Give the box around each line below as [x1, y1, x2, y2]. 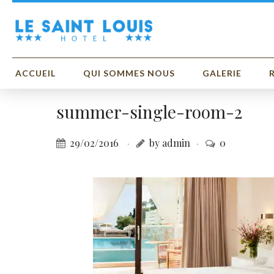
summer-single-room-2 [56, 100, 242, 123]
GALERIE [202, 68, 242, 78]
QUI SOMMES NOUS [83, 68, 175, 78]
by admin [149, 136, 190, 149]
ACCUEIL [15, 68, 56, 78]
